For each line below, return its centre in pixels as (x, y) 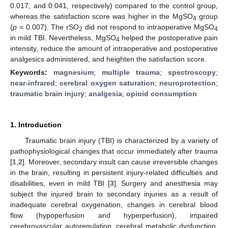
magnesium (74, 72)
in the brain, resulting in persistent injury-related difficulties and (114, 172)
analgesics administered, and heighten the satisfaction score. (108, 59)
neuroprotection (188, 83)
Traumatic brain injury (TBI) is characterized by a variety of (121, 140)
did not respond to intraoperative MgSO (149, 27)
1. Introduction (36, 124)
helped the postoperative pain (168, 37)
